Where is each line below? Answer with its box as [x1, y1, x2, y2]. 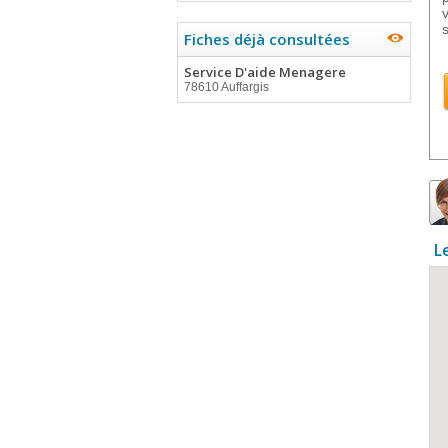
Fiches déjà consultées [184, 29, 350, 49]
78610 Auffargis [184, 80, 269, 94]
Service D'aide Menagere [184, 63, 346, 81]
